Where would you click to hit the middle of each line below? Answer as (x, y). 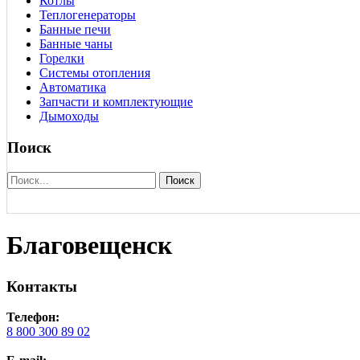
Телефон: (33, 317)
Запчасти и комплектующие (116, 102)
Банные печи (75, 30)
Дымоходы (69, 117)
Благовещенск (89, 245)
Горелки (62, 59)
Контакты (42, 286)
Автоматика (73, 88)
